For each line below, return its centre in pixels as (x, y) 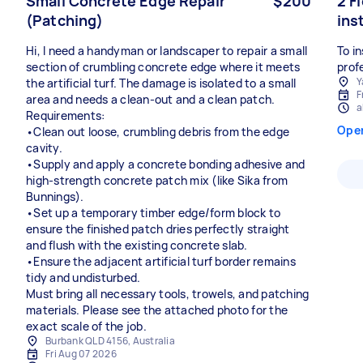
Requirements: (66, 115)
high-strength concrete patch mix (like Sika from (157, 180)
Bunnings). (55, 196)
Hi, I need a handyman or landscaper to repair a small (167, 51)
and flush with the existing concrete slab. (137, 245)
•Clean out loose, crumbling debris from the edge (158, 132)
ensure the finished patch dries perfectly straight (158, 229)
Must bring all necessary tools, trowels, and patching (168, 294)
